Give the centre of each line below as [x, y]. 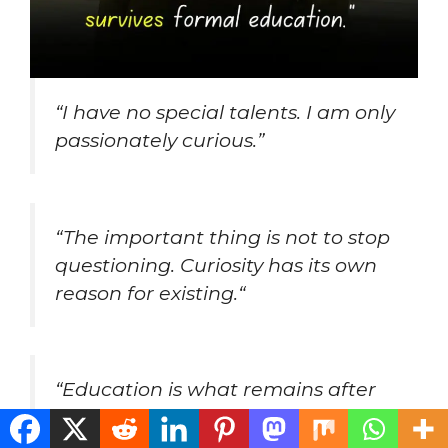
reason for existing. [146, 292]
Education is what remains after [219, 389]
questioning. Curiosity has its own [216, 264]
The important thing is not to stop [226, 236]
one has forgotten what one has [211, 417]
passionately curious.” [159, 139]
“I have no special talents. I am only [225, 111]
